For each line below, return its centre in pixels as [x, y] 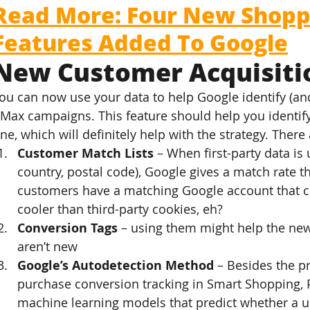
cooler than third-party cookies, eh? [120, 209]
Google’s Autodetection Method [116, 265]
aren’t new [48, 246]
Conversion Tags [68, 228]
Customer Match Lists [86, 153]
